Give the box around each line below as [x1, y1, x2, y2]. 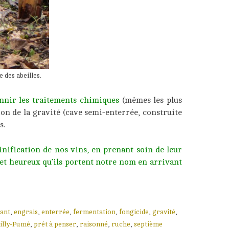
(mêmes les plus [119, 96, 182, 105]
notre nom [96, 157, 136, 167]
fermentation [73, 208, 116, 216]
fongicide [119, 208, 149, 216]
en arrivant [135, 157, 182, 167]
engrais [14, 208, 38, 216]
